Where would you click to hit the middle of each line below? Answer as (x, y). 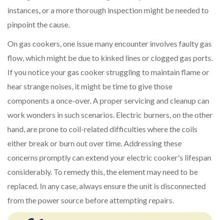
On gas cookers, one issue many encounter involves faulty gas (110, 44)
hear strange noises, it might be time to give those (90, 86)
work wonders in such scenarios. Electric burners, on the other (110, 115)
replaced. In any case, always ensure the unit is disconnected (107, 186)
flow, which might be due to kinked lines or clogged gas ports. (110, 58)
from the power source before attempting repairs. (91, 200)
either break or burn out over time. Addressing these (95, 143)
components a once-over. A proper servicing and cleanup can (108, 101)
